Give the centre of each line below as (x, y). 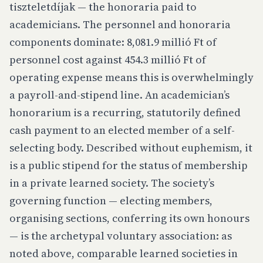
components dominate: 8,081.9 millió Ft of (113, 42)
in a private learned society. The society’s (112, 183)
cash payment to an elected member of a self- (122, 130)
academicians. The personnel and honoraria (120, 24)
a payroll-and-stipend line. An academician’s (119, 95)
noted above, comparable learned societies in (124, 253)
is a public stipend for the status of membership (129, 165)
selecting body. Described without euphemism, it (131, 148)
